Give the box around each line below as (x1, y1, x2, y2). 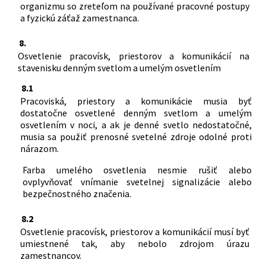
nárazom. (20, 142, 59, 154)
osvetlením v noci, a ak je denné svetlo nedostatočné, (20, 118, 252, 131)
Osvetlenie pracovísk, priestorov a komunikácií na (17, 49, 249, 62)
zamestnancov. (20, 249, 81, 261)
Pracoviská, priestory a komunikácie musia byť (20, 94, 252, 107)
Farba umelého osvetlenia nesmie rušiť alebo (22, 163, 252, 176)
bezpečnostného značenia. (22, 187, 131, 199)
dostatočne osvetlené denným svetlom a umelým (20, 106, 252, 119)
